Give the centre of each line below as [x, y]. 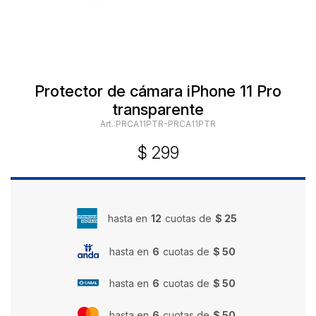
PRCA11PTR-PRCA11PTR [166, 124]
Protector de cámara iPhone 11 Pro [158, 91]
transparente [158, 109]
